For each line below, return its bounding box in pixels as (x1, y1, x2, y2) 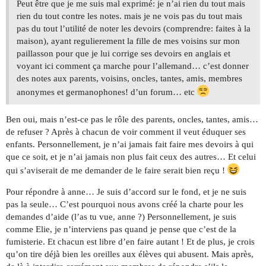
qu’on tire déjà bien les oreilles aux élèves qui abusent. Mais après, (6, 249, 254, 259)
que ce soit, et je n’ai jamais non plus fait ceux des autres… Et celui (6, 151, 256, 161)
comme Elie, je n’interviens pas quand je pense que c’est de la (6, 224, 236, 234)
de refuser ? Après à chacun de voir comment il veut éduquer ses (6, 126, 246, 137)
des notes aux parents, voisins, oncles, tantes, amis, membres (17, 73, 242, 83)
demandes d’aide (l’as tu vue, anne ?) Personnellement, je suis (6, 211, 236, 221)
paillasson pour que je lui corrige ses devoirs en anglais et (17, 48, 230, 58)
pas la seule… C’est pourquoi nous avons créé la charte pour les (6, 199, 243, 209)
